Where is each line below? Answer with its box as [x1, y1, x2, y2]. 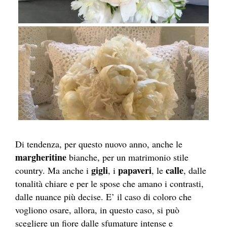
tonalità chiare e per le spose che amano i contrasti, [15, 177, 204, 190]
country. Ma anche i [15, 164, 91, 176]
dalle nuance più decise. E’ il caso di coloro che [15, 190, 192, 203]
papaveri [118, 163, 152, 177]
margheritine [15, 150, 66, 164]
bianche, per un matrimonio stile [66, 150, 188, 163]
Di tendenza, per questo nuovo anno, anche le [15, 137, 182, 150]
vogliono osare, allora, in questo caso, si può [15, 203, 179, 216]
